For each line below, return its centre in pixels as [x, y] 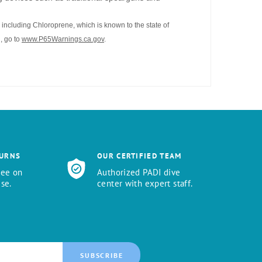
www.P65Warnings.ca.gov [63, 39]
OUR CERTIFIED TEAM [139, 156]
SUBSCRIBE [102, 255]
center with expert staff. [145, 183]
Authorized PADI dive [139, 172]
